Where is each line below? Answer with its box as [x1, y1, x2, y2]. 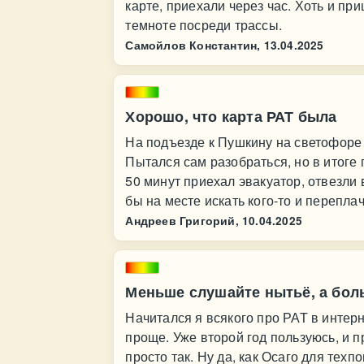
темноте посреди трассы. [125, 15, 282, 34]
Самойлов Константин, [125, 37, 261, 53]
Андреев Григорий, [125, 213, 239, 228]
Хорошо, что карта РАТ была [125, 106, 337, 127]
